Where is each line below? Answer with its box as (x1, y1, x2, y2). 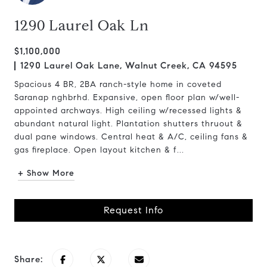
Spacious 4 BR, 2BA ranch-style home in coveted (14, 79, 222, 89)
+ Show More (18, 168, 74, 178)
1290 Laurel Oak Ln (14, 17, 149, 35)
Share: (14, 254, 43, 265)
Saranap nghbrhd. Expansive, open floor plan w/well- (14, 92, 240, 103)
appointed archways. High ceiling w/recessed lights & (14, 105, 242, 116)
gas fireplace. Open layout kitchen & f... (14, 145, 184, 155)
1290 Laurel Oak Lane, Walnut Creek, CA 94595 (20, 60, 237, 71)
